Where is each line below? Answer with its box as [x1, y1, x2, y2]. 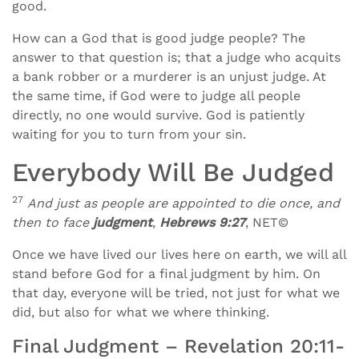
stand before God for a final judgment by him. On [12, 266, 321, 281]
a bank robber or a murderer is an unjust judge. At [12, 69, 326, 84]
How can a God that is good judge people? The [12, 30, 305, 46]
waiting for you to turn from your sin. [12, 127, 246, 142]
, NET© [245, 215, 288, 230]
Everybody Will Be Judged [12, 157, 334, 188]
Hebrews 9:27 [159, 215, 245, 230]
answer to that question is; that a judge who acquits [12, 50, 341, 65]
